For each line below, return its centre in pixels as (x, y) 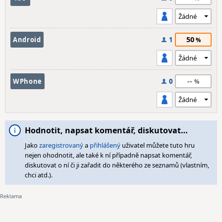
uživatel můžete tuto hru (158, 145)
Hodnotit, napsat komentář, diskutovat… (106, 130)
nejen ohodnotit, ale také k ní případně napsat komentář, (108, 155)
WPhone (28, 81)
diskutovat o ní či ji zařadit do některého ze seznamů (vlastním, (117, 165)
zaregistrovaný (61, 145)
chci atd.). (39, 175)
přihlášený (105, 145)
